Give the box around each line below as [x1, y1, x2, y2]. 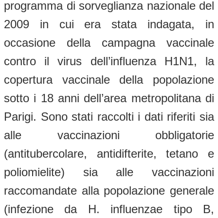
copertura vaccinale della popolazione [4, 73, 214, 86]
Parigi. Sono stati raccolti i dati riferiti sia [4, 109, 214, 123]
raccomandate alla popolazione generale [4, 183, 214, 197]
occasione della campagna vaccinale [4, 36, 214, 49]
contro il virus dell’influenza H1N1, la [4, 54, 214, 68]
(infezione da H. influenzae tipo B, [4, 202, 214, 216]
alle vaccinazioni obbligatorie [4, 128, 214, 142]
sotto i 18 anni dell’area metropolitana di [4, 91, 214, 105]
